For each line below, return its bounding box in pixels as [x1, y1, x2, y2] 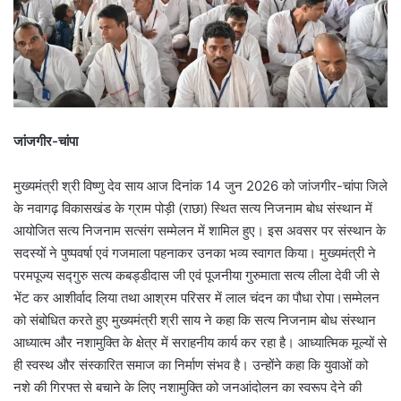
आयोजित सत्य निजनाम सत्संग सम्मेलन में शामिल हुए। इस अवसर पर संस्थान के [13, 221, 386, 239]
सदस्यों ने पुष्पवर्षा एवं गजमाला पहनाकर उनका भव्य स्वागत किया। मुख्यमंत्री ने [13, 243, 376, 261]
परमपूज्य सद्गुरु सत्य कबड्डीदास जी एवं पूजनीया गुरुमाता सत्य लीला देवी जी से [13, 266, 380, 284]
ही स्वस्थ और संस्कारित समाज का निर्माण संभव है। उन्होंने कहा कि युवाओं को [13, 355, 368, 373]
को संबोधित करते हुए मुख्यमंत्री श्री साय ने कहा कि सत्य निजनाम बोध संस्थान [13, 311, 376, 328]
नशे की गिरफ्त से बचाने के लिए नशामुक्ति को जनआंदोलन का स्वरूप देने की [13, 378, 362, 396]
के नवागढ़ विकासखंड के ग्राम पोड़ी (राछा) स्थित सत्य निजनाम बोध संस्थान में [13, 199, 372, 217]
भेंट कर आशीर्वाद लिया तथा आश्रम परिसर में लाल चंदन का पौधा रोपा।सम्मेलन [13, 288, 380, 306]
